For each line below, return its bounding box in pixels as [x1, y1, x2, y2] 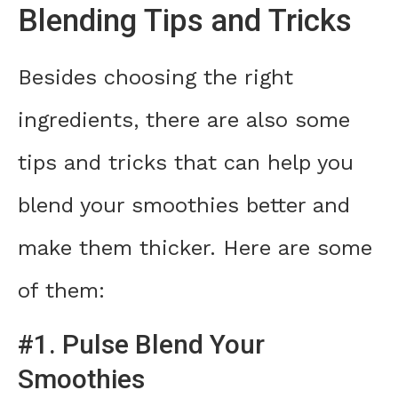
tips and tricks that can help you [18, 150, 354, 176]
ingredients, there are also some [18, 107, 350, 133]
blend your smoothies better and [18, 193, 350, 219]
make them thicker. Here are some [18, 235, 372, 261]
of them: [18, 278, 105, 304]
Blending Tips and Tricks [18, 3, 352, 40]
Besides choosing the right [18, 65, 293, 91]
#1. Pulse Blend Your [18, 329, 265, 361]
